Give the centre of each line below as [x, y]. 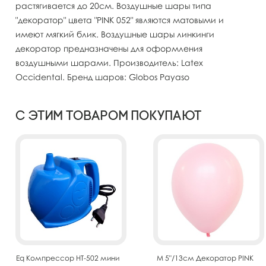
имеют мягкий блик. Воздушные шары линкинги [115, 34]
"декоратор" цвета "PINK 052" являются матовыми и [120, 20]
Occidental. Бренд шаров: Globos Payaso [102, 77]
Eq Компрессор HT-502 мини [67, 258]
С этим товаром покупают [109, 115]
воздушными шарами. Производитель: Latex [109, 62]
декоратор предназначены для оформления [109, 48]
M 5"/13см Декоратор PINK [205, 258]
